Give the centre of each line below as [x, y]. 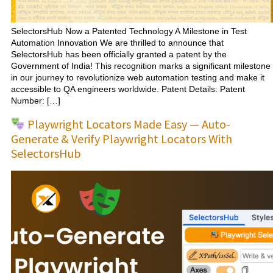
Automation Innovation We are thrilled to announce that [117, 43]
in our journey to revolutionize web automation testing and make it [138, 78]
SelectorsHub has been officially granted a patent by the [119, 55]
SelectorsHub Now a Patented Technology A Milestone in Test [129, 31]
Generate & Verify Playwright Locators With [122, 138]
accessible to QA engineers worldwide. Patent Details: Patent [128, 89]
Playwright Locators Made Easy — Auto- [127, 124]
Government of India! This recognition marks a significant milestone [141, 66]
